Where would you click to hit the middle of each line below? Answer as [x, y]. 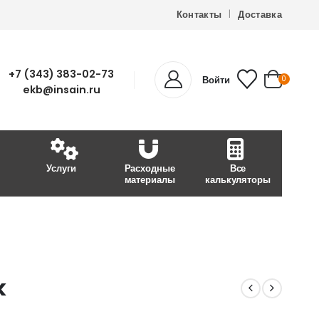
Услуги [61, 168]
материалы [150, 179]
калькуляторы [238, 179]
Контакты [199, 15]
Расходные [150, 168]
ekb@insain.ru [61, 89]
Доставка [260, 15]
